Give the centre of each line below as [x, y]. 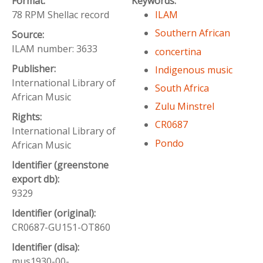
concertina [178, 51]
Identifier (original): [55, 213]
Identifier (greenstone [60, 165]
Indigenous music [194, 70]
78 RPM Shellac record [60, 15]
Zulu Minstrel [185, 107]
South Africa [182, 88]
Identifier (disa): [47, 247]
